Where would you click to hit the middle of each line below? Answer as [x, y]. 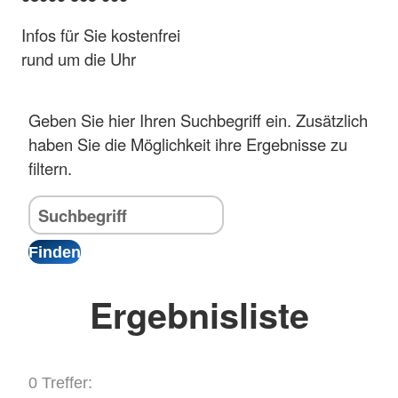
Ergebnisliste [199, 315]
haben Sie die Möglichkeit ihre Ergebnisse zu [188, 144]
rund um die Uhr [79, 59]
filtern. [50, 168]
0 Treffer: [60, 382]
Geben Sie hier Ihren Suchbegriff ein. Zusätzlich [198, 120]
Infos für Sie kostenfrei [101, 35]
